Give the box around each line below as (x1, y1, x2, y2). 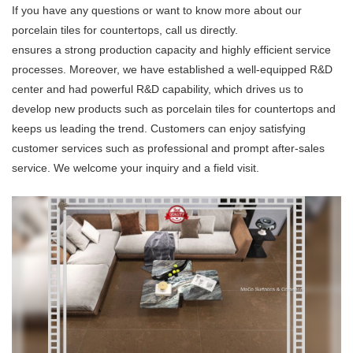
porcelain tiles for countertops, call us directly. (12, 24, 238, 37)
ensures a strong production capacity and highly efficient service (12, 43, 331, 57)
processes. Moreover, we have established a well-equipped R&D (12, 63, 333, 76)
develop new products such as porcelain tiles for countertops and (12, 102, 336, 116)
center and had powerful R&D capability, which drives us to (12, 83, 303, 96)
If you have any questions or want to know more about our (12, 4, 302, 17)
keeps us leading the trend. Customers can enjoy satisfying (12, 122, 306, 136)
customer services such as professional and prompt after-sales (12, 142, 325, 155)
